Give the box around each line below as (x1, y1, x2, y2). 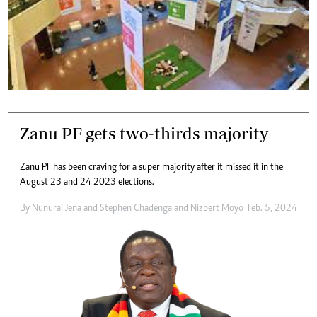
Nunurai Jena (32, 203, 81, 214)
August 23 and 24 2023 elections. (20, 177, 154, 188)
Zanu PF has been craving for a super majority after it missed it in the (20, 162, 283, 173)
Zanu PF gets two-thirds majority (20, 123, 268, 143)
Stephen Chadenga (100, 203, 172, 214)
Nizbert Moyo (190, 203, 243, 214)
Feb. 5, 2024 (248, 203, 297, 214)
